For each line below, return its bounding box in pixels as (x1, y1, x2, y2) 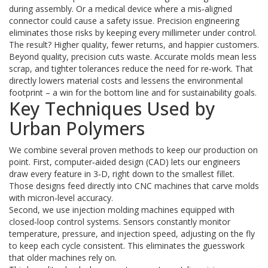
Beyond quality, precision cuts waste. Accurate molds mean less (9, 51, 257, 62)
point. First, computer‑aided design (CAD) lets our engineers (9, 156, 240, 167)
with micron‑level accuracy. (9, 192, 113, 203)
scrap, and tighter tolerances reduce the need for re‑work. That (9, 63, 253, 74)
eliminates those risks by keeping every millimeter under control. (9, 27, 257, 38)
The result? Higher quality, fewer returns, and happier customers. (9, 39, 259, 50)
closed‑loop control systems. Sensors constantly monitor (9, 216, 230, 227)
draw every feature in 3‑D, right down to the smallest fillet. (9, 168, 234, 179)
